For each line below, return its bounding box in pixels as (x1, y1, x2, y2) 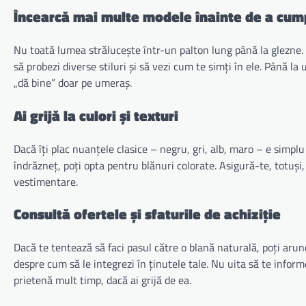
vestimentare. (14, 173, 78, 190)
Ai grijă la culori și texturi (14, 104, 178, 126)
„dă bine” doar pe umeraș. (14, 74, 132, 92)
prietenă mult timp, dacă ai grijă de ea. (14, 272, 191, 289)
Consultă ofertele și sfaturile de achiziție (14, 203, 281, 225)
